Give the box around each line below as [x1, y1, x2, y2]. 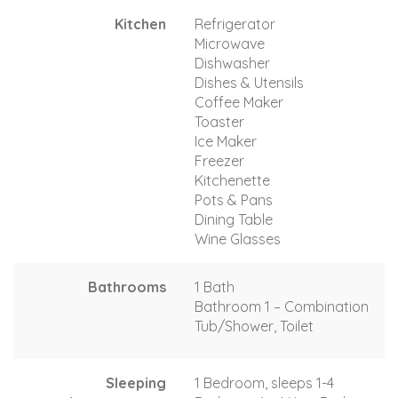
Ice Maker [195, 131, 257, 150]
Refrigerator [195, 14, 275, 33]
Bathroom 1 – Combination [195, 297, 369, 315]
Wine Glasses [195, 229, 281, 248]
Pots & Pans [195, 190, 273, 209]
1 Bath [195, 277, 235, 296]
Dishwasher [195, 53, 270, 72]
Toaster [195, 112, 244, 131]
